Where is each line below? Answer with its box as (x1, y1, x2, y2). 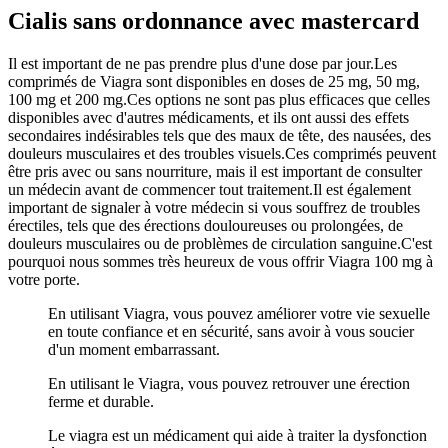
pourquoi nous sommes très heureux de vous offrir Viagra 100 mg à (8, 252, 433, 270)
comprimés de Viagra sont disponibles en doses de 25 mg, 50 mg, (8, 72, 420, 90)
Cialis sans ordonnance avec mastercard (8, 7, 419, 34)
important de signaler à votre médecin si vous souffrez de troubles (8, 198, 420, 216)
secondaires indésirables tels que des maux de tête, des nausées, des (8, 126, 431, 144)
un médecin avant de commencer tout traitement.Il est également (8, 180, 411, 198)
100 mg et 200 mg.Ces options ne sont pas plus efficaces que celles (8, 90, 430, 108)
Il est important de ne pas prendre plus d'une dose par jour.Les (8, 54, 397, 72)
